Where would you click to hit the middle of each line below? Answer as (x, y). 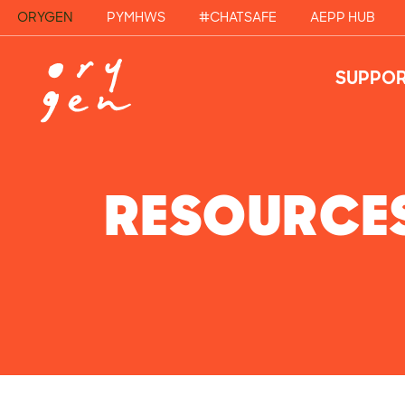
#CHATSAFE (237, 17)
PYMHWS (136, 17)
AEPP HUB (342, 17)
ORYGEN (45, 17)
